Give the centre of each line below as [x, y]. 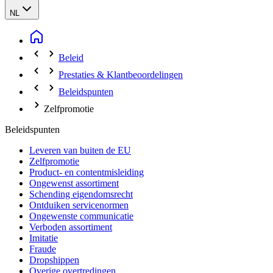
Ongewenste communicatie [81, 216]
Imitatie [44, 238]
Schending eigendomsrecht [81, 194]
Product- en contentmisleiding [87, 172]
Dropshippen [54, 260]
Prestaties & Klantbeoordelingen [121, 75]
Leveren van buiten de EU [80, 150]
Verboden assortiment [71, 227]
